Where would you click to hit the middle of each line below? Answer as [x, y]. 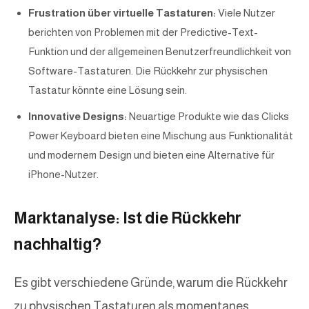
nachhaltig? [58, 245]
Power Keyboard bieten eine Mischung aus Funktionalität [161, 136]
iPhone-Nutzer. [63, 175]
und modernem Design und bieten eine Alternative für [151, 155]
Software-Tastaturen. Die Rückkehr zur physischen [148, 71]
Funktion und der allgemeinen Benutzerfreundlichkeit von [160, 52]
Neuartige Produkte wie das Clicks [208, 117]
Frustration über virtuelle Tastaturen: [122, 13]
